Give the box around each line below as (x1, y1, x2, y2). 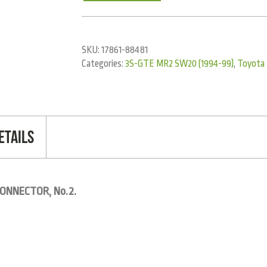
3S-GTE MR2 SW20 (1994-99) (125, 58, 234, 69)
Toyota (237, 58, 265, 69)
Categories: (82, 58, 126, 69)
